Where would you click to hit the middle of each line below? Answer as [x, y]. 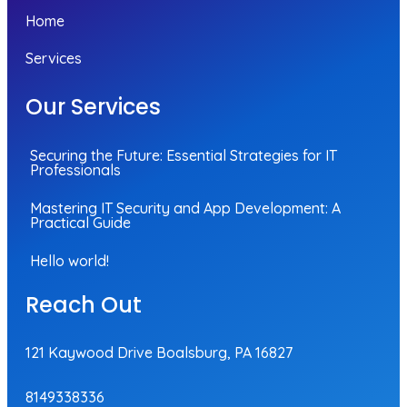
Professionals [75, 170]
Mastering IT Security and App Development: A [185, 208]
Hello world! [69, 261]
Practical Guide [80, 223]
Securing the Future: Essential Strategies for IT [184, 155]
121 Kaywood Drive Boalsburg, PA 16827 [159, 352]
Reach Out [84, 305]
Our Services [93, 107]
